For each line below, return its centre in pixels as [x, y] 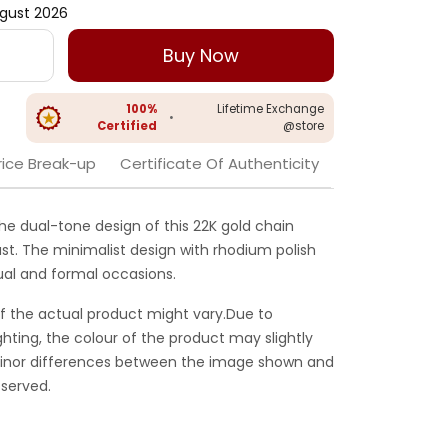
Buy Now [201, 56]
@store [303, 126]
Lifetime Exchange [270, 109]
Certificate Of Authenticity [219, 164]
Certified [127, 126]
